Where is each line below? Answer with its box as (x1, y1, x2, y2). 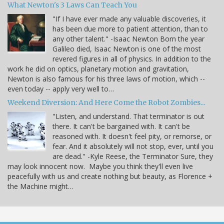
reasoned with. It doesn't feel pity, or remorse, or (52, 131, 211, 141)
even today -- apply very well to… (7, 83, 114, 93)
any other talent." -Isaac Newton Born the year (52, 33, 204, 43)
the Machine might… (7, 181, 73, 191)
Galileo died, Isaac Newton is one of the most (52, 43, 201, 53)
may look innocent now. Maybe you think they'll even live (7, 161, 193, 171)
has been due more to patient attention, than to (52, 23, 208, 33)
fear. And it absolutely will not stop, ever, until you (52, 141, 213, 151)
